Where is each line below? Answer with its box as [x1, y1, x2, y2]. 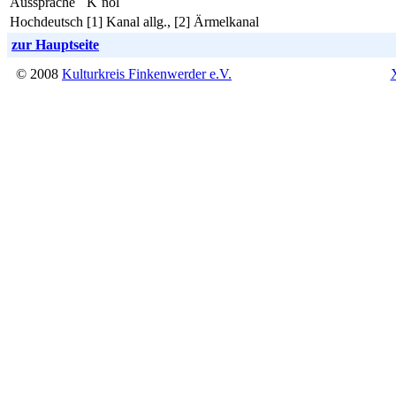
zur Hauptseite [11, 36, 99, 52]
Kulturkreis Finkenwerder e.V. [62, 65, 232, 81]
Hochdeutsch [10, 13, 83, 29]
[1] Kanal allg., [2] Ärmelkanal [87, 13, 259, 29]
